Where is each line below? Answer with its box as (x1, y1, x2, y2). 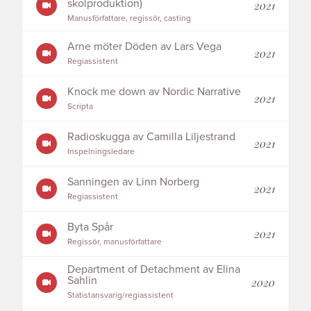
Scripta (67, 101, 94, 111)
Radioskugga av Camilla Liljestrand (67, 129, 236, 144)
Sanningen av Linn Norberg (67, 174, 200, 189)
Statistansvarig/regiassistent (67, 290, 174, 300)
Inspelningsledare (67, 146, 135, 156)
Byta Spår (67, 219, 114, 234)
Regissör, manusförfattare (67, 236, 162, 246)
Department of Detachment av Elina (67, 262, 241, 276)
